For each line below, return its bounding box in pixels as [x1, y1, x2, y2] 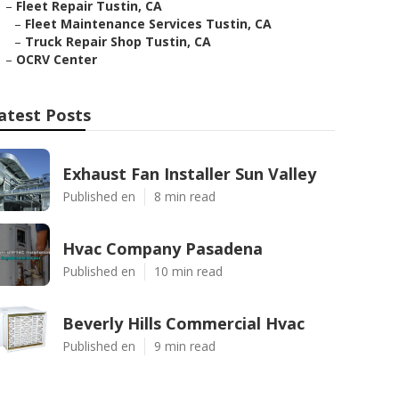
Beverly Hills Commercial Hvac [62, 313, 305, 334]
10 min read [154, 263, 223, 280]
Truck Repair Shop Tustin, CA [25, 33, 211, 50]
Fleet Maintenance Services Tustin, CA [25, 15, 272, 32]
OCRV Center [16, 51, 97, 68]
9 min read [154, 338, 216, 354]
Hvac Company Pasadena [62, 238, 263, 259]
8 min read [154, 188, 216, 205]
